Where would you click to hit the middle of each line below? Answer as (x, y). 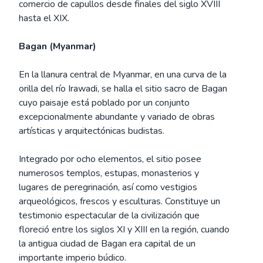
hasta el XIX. (44, 18)
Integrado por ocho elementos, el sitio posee (110, 159)
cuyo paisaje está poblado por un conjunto (104, 103)
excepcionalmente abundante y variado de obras (117, 117)
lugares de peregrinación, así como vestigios (108, 187)
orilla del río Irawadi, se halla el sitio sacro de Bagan (123, 89)
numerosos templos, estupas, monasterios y (109, 173)
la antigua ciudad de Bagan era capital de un (107, 244)
